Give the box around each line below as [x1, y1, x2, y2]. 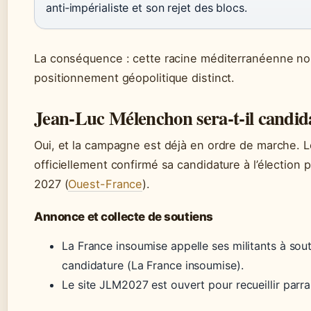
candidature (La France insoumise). [62, 258, 244, 272]
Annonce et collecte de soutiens [34, 210, 213, 224]
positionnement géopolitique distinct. [34, 71, 235, 85]
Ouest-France [68, 177, 143, 191]
